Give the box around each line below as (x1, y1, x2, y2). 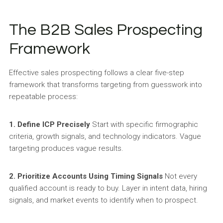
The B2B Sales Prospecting (8, 22, 203, 38)
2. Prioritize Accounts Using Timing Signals (8, 172, 163, 181)
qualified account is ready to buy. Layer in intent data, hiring (8, 184, 207, 193)
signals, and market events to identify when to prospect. (8, 196, 198, 205)
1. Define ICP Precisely (8, 120, 90, 129)
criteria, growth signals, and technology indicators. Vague (8, 132, 201, 141)
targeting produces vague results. (8, 144, 123, 153)
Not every (162, 172, 197, 181)
